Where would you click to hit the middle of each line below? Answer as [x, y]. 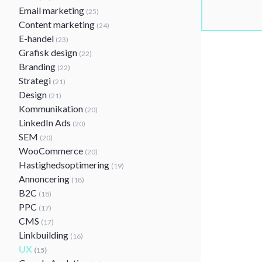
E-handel [37, 38]
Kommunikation [52, 108]
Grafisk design [49, 52]
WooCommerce [52, 151]
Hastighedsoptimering [65, 165]
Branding [38, 66]
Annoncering [45, 179]
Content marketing [58, 24]
